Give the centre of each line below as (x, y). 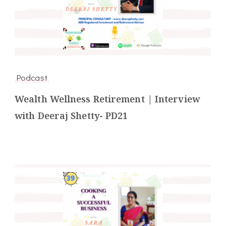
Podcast (32, 77)
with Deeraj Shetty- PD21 (71, 115)
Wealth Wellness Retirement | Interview (107, 99)
